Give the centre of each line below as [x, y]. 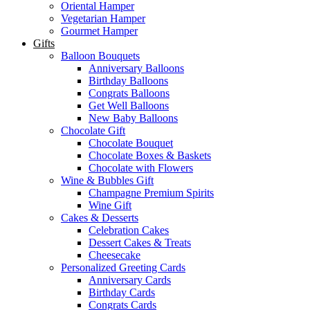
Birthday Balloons [128, 81]
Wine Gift [110, 206]
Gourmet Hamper [99, 31]
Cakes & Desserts [100, 218]
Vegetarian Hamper [103, 19]
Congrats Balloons [129, 93]
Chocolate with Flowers [141, 168]
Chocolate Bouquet [131, 143]
